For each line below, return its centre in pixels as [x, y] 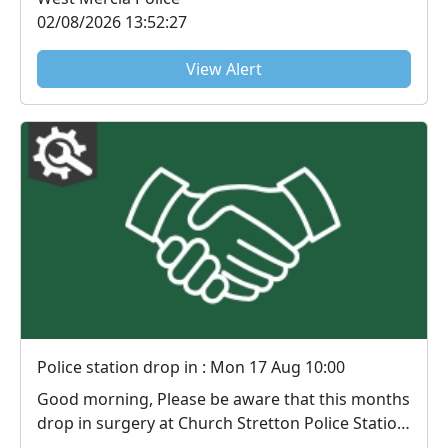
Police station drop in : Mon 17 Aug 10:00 [191, 367]
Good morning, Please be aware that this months [97, 399]
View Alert [224, 68]
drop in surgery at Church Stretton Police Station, [224, 423]
